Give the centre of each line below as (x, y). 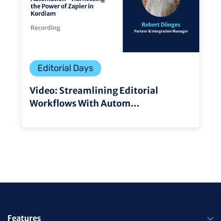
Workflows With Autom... (85, 103)
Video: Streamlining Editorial (94, 91)
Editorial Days (65, 68)
